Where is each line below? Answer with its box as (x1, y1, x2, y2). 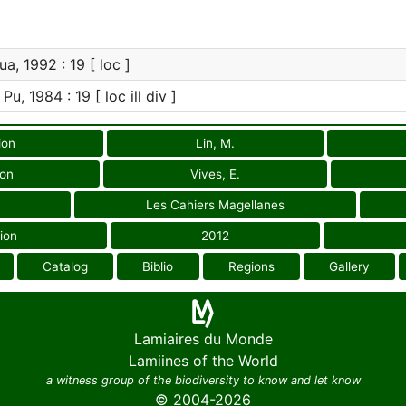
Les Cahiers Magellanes (146, 198, 285, 212)
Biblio (142, 259, 174, 274)
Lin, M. (195, 136, 235, 150)
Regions (227, 259, 275, 274)
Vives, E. (189, 167, 240, 181)
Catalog (43, 259, 89, 274)
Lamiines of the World (128, 352, 278, 370)
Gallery (328, 259, 370, 274)
